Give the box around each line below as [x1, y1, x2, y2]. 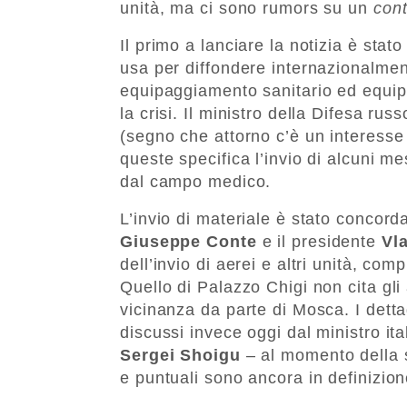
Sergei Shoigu [120, 345, 241, 364]
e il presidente [256, 232, 382, 251]
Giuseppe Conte [120, 232, 257, 251]
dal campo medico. [120, 172, 272, 191]
